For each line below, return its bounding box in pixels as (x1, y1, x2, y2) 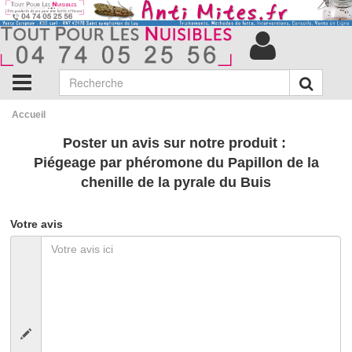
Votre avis (10, 217, 64, 230)
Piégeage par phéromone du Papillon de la (33, 154, 319, 170)
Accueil (12, 108, 46, 120)
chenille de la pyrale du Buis (81, 174, 271, 190)
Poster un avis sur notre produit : (62, 134, 290, 151)
